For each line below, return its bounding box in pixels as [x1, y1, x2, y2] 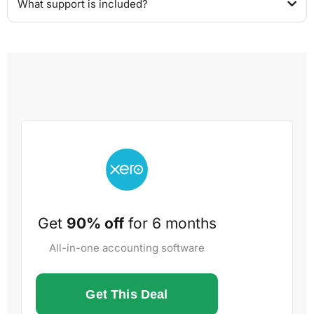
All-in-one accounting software [49, 240, 205, 254]
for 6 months [123, 214, 217, 232]
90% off [66, 214, 124, 232]
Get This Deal [86, 287, 168, 301]
